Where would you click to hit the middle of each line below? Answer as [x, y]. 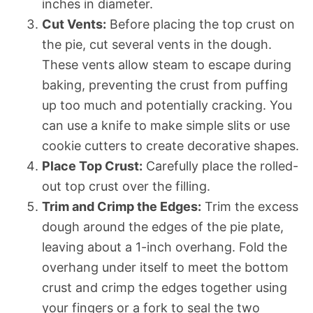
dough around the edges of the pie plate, [163, 226]
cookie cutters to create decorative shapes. [170, 145]
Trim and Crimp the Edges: [122, 206]
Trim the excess [250, 206]
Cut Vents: [74, 24]
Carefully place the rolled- [220, 166]
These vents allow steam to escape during [167, 64]
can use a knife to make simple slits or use [166, 125]
